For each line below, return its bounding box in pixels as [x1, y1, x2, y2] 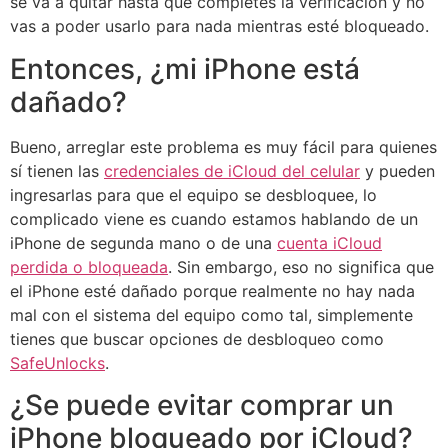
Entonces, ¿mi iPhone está [10, 51, 360, 86]
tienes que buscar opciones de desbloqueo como [10, 328, 384, 349]
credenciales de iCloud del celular [104, 160, 360, 181]
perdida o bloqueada [10, 256, 168, 277]
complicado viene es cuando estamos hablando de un [10, 208, 418, 229]
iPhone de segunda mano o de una [10, 232, 277, 253]
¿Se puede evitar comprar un [10, 387, 394, 422]
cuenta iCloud [277, 232, 382, 253]
